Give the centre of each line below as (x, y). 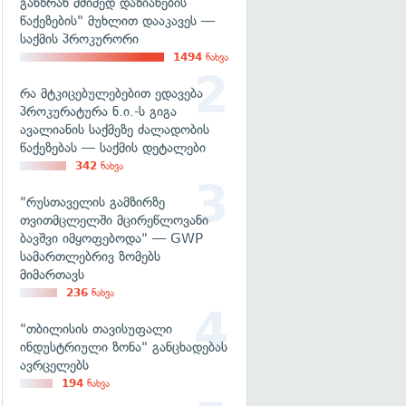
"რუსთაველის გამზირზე (92, 202)
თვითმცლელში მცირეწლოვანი (114, 220)
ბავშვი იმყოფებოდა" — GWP (111, 238)
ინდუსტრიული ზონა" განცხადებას (124, 347)
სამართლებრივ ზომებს (90, 256)
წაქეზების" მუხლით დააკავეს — (117, 21)
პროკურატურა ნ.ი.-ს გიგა (98, 111)
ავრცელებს (54, 365)
